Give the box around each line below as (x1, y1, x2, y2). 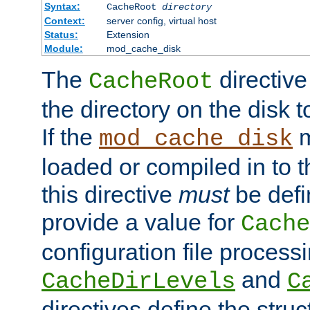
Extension (106, 29, 149, 41)
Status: (44, 29, 78, 41)
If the (42, 124, 99, 151)
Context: (44, 15, 85, 27)
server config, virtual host (106, 15, 217, 27)
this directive (42, 181, 179, 208)
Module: (44, 43, 83, 55)
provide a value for (42, 209, 241, 236)
